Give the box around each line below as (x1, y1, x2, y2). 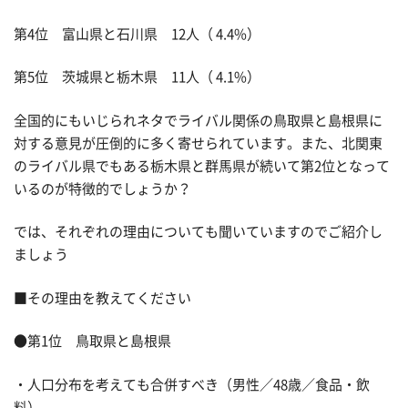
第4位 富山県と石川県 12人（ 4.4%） (14, 26, 260, 41)
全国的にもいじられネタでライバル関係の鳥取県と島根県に (14, 113, 382, 127)
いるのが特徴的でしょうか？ (14, 181, 191, 196)
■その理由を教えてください (14, 291, 191, 305)
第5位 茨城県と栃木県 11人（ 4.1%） (14, 70, 260, 85)
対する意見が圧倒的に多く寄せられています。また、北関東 (14, 136, 382, 150)
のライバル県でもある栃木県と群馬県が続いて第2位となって (14, 158, 390, 173)
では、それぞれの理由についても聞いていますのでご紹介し (14, 225, 382, 240)
